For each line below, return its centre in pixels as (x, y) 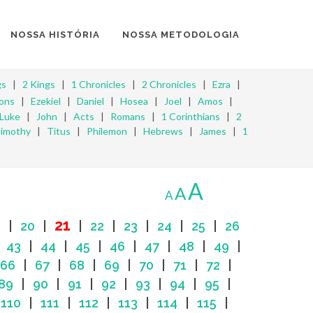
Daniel (90, 101)
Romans (128, 116)
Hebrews (163, 131)
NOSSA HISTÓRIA (55, 35)
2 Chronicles (169, 84)
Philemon (107, 131)
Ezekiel (45, 101)
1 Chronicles (99, 84)
